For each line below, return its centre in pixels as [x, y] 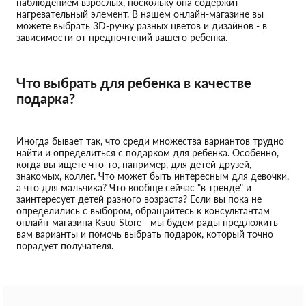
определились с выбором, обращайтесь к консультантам [143, 211]
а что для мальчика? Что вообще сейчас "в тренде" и [134, 187]
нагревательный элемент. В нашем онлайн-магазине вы [140, 14]
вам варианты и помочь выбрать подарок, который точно [145, 234]
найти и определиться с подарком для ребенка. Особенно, [148, 153]
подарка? [46, 98]
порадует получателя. [65, 246]
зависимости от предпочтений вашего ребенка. [122, 37]
